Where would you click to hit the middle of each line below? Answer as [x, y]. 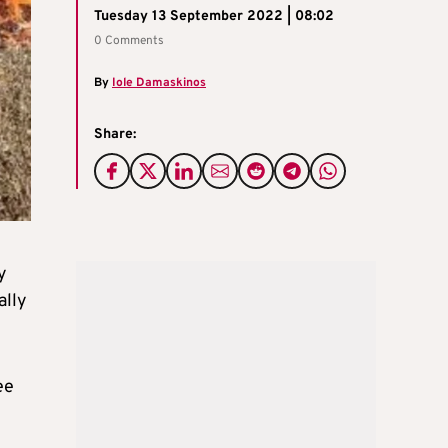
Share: [115, 135]
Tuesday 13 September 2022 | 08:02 [214, 17]
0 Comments [129, 41]
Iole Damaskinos [159, 83]
